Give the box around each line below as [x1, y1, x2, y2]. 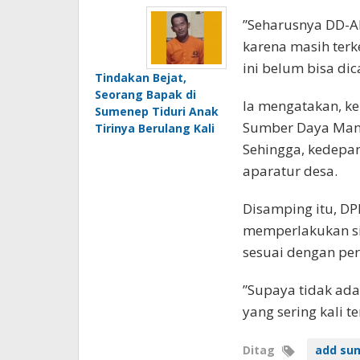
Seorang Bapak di [95, 86, 196, 102]
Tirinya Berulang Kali [95, 120, 215, 136]
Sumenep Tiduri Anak [95, 103, 219, 119]
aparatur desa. [242, 161, 337, 180]
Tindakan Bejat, [95, 69, 186, 85]
